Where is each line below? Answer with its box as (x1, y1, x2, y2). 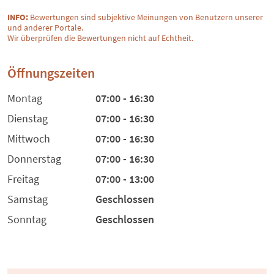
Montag (7, 91, 42, 106)
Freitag (7, 172, 39, 187)
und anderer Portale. (7, 22, 83, 34)
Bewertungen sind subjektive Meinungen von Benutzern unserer (28, 12, 263, 23)
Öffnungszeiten (7, 64, 95, 82)
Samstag (7, 192, 48, 207)
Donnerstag (7, 152, 61, 166)
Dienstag (7, 111, 48, 126)
